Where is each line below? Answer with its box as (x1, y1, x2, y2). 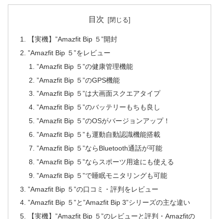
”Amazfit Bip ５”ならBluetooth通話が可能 (36, 144, 162, 152)
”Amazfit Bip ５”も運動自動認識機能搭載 (36, 131, 160, 139)
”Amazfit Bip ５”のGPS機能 (36, 76, 120, 84)
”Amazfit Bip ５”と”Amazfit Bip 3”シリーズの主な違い (28, 198, 191, 207)
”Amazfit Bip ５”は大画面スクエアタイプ (36, 89, 160, 98)
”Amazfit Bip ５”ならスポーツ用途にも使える (36, 157, 174, 166)
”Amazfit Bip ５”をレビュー (28, 48, 111, 57)
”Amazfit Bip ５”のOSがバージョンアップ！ (36, 117, 170, 125)
